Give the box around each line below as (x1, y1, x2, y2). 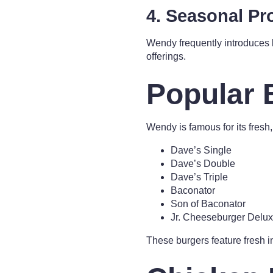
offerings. (146, 51, 186, 62)
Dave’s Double (171, 158, 235, 169)
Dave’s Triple (171, 172, 228, 182)
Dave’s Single (171, 145, 232, 155)
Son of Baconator (171, 199, 246, 209)
